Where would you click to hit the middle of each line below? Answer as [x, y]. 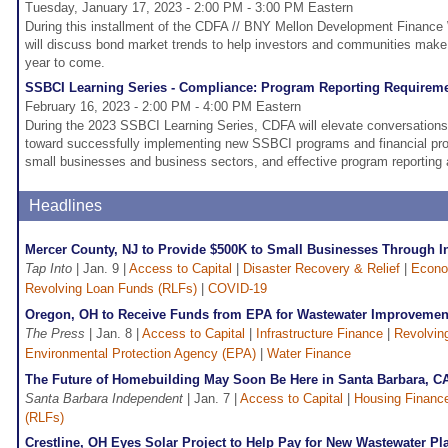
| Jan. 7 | [211, 399]
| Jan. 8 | [113, 334]
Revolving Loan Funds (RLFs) [111, 289]
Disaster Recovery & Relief [321, 269]
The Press [55, 334]
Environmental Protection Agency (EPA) [140, 354]
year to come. [65, 63]
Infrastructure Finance [319, 334]
